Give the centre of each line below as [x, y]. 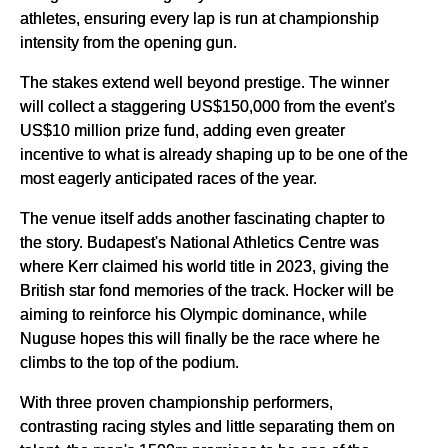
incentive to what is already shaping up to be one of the [214, 154]
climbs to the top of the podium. [129, 362]
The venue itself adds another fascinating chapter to [202, 218]
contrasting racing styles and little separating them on [207, 426]
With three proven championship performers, [176, 402]
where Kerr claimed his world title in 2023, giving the [204, 266]
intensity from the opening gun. [128, 42]
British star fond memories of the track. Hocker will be [207, 290]
